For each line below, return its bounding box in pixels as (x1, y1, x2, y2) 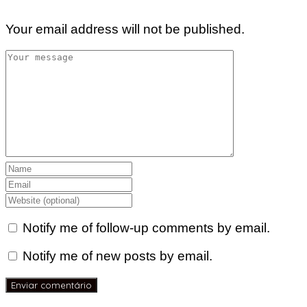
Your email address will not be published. (5, 21, 245, 36)
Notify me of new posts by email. (23, 248, 212, 263)
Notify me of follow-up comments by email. (23, 220, 270, 235)
